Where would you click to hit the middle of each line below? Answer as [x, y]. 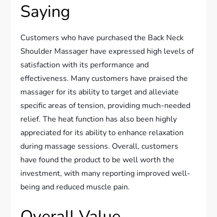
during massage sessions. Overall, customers [100, 146]
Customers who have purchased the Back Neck [102, 38]
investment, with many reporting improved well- [106, 173]
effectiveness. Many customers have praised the [104, 78]
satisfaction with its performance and [85, 65]
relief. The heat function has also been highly [99, 119]
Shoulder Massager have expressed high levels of [107, 51]
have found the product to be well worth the [98, 160]
